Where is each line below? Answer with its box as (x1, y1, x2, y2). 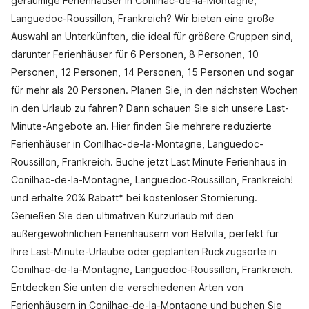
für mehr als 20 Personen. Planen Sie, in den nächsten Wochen (11, 84, 298, 96)
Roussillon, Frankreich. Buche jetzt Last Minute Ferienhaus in (11, 156, 286, 168)
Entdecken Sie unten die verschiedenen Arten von (11, 281, 243, 293)
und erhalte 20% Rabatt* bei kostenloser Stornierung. (11, 192, 257, 203)
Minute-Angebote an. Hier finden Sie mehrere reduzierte (11, 120, 272, 132)
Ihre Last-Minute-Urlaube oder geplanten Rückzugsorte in (11, 246, 277, 257)
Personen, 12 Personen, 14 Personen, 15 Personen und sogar (11, 66, 294, 78)
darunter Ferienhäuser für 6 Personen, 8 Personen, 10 (11, 48, 259, 60)
